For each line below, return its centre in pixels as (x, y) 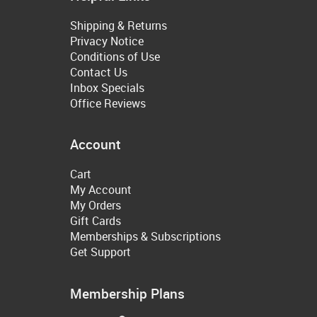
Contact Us (99, 72)
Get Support (100, 252)
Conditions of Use (115, 56)
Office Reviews (108, 103)
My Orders (96, 206)
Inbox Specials (107, 87)
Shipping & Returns (119, 25)
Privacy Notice (107, 41)
